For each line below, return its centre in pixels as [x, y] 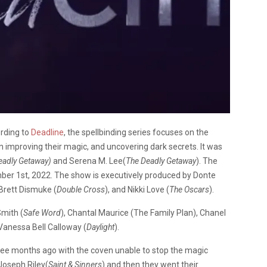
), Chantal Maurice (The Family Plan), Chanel [143, 212]
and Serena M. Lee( [89, 161]
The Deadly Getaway [161, 161]
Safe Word [42, 212]
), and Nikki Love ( [137, 189]
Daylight [100, 227]
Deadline [47, 132]
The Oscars [189, 189]
